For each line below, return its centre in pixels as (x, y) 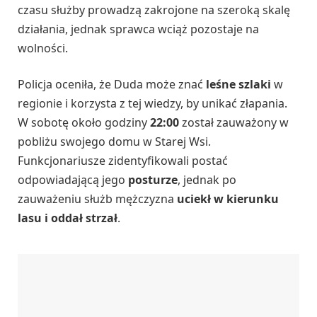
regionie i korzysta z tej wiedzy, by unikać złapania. (152, 104)
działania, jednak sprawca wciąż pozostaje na (138, 29)
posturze (153, 180)
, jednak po (207, 180)
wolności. (43, 48)
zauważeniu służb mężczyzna (97, 199)
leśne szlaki (238, 85)
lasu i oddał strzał (68, 218)
